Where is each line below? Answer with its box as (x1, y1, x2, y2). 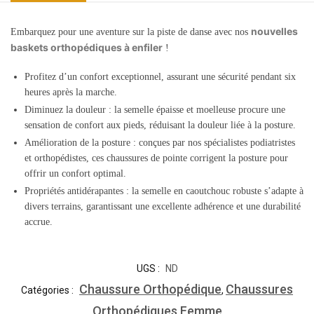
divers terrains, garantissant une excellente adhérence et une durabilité (25, 201, 301, 212)
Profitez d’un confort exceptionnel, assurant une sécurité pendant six (25, 71, 296, 83)
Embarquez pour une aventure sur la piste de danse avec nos (11, 26, 251, 37)
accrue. (25, 217, 53, 228)
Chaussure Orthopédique (79, 281, 221, 296)
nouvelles (251, 25, 298, 37)
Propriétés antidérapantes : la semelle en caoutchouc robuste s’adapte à (25, 186, 303, 197)
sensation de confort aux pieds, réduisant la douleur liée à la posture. (25, 120, 296, 131)
